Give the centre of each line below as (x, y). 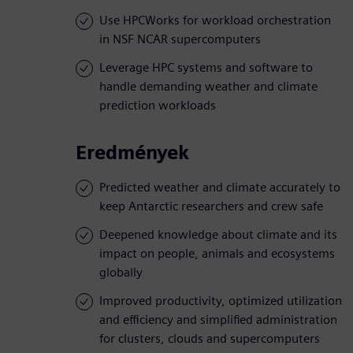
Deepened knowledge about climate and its (218, 235)
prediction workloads (158, 106)
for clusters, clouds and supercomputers (210, 339)
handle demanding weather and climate (208, 87)
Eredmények (132, 153)
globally (121, 273)
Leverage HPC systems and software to (206, 68)
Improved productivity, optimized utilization (221, 301)
